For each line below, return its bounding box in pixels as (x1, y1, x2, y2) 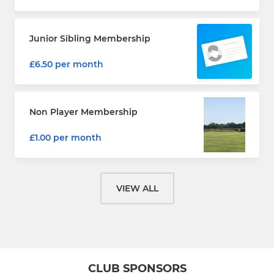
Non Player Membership (29, 106, 138, 117)
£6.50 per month (29, 58, 103, 70)
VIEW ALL (116, 182, 158, 194)
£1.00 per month (29, 131, 102, 143)
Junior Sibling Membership (29, 32, 150, 44)
